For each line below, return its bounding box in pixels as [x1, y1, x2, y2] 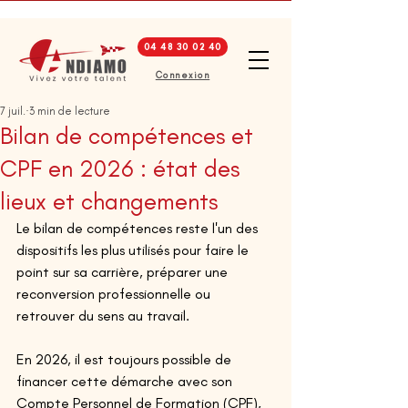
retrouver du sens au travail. [16, 307, 193, 324]
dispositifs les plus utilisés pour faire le [16, 241, 252, 259]
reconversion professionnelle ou [16, 285, 214, 302]
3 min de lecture [29, 105, 110, 117]
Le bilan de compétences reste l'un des [16, 219, 261, 237]
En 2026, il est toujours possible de [16, 351, 235, 368]
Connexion [155, 69, 210, 81]
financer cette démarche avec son [16, 372, 236, 390]
